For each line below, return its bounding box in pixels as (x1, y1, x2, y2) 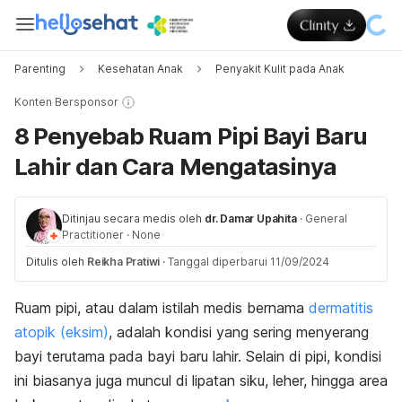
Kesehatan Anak (98, 62, 183, 75)
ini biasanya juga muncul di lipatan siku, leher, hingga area (14, 371, 388, 389)
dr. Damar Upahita (205, 212, 297, 225)
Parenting (14, 62, 66, 75)
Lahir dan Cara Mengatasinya (14, 153, 336, 180)
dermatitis (309, 299, 373, 317)
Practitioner (62, 228, 124, 241)
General (304, 212, 347, 225)
